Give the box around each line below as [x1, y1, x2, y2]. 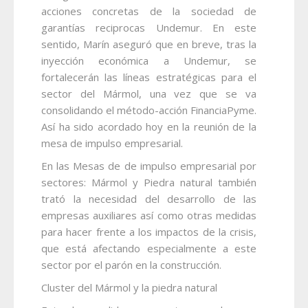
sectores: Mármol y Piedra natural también [41, 175, 256, 189]
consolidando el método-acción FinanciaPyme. [41, 102, 256, 117]
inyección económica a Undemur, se [41, 53, 256, 67]
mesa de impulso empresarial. [41, 135, 183, 150]
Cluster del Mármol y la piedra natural [41, 280, 217, 294]
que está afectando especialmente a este [41, 241, 256, 255]
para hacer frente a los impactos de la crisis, [41, 224, 256, 239]
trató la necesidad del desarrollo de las [41, 191, 256, 206]
